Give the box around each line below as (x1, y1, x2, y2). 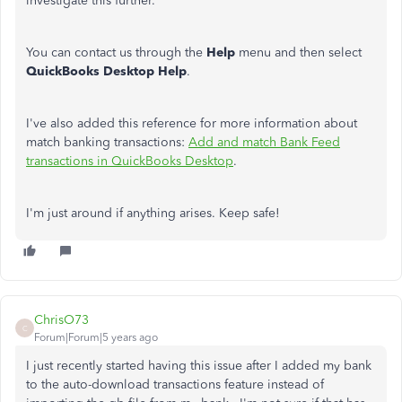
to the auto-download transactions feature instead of (26, 377, 324, 392)
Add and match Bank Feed (188, 135, 340, 150)
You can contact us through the (26, 45, 206, 60)
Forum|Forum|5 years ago (34, 331, 158, 344)
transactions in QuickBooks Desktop (26, 153, 233, 169)
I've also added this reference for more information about (26, 116, 357, 131)
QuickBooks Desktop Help (26, 64, 187, 79)
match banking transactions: (26, 135, 188, 150)
